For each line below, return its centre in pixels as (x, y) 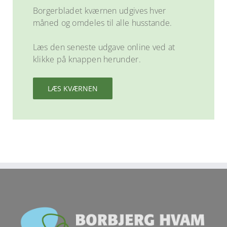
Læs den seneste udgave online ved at (104, 47)
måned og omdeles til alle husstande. (102, 23)
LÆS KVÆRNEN (72, 89)
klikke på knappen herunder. (87, 60)
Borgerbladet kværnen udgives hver (99, 11)
